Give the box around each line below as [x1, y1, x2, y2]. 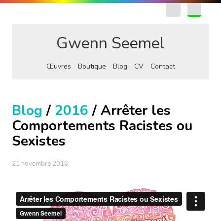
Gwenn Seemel [56, 33, 165, 54]
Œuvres [46, 62, 71, 71]
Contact [150, 62, 175, 71]
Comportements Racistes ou [12, 116, 192, 135]
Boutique [77, 62, 106, 71]
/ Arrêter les [88, 101, 171, 120]
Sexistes [12, 132, 66, 150]
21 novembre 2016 [12, 159, 68, 168]
